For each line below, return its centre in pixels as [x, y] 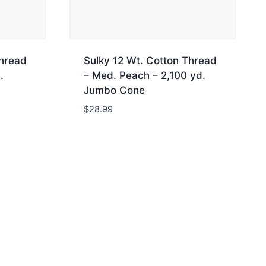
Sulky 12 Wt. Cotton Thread [150, 61]
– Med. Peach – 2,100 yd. [145, 76]
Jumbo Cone [114, 91]
